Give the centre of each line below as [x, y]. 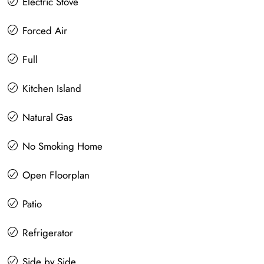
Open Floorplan [56, 175]
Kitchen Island [52, 88]
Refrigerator [48, 232]
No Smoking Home [62, 146]
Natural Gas [47, 117]
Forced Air [45, 30]
